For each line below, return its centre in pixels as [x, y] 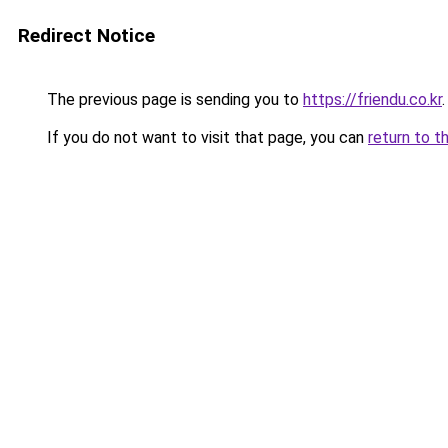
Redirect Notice [86, 35]
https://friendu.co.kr [372, 99]
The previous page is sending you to [173, 99]
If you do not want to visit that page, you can [205, 137]
